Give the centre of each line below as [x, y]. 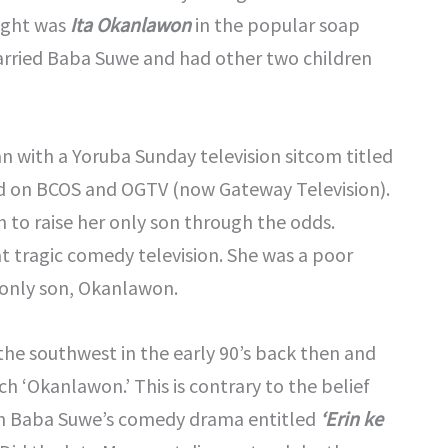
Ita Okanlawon [130, 25]
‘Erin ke [351, 419]
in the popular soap [275, 25]
